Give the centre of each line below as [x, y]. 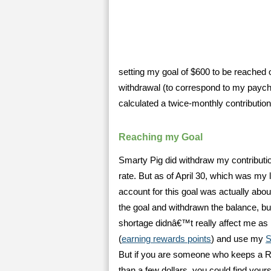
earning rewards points [166, 239]
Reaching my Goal [161, 137]
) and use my [238, 239]
